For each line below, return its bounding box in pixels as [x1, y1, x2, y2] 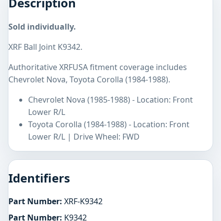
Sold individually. [8, 21, 76, 33]
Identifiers [8, 170, 70, 186]
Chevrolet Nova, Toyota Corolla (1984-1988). [8, 74, 170, 85]
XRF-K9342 [62, 196, 103, 207]
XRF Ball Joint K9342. [8, 41, 82, 53]
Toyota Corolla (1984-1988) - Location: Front [28, 119, 189, 130]
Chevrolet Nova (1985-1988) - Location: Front [28, 94, 193, 106]
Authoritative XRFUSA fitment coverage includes [8, 62, 187, 73]
